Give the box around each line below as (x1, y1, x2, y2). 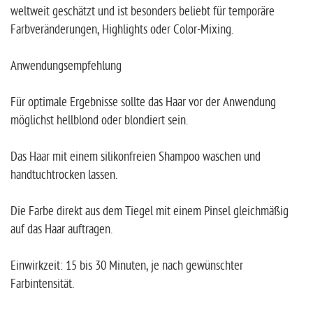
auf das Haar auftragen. (10, 222, 112, 238)
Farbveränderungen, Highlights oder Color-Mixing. (10, 22, 233, 38)
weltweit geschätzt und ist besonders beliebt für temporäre (10, 4, 275, 20)
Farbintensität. (10, 277, 74, 292)
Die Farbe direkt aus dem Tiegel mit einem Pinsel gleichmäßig (10, 204, 289, 219)
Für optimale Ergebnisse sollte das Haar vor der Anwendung (10, 95, 276, 110)
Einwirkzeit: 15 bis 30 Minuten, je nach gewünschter (10, 259, 243, 274)
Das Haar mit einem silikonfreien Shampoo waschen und (10, 150, 261, 165)
